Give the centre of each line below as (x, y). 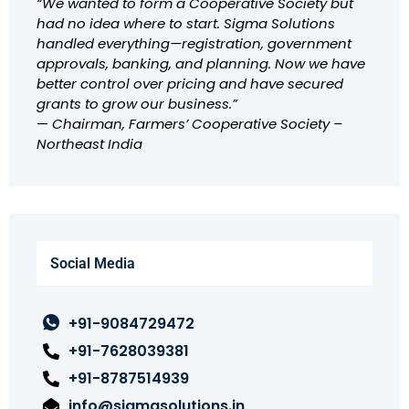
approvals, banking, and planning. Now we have (201, 64)
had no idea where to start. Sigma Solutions (186, 24)
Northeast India (89, 144)
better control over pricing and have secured (190, 84)
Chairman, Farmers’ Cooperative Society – (197, 124)
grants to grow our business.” (137, 104)
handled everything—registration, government (194, 44)
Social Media (93, 264)
